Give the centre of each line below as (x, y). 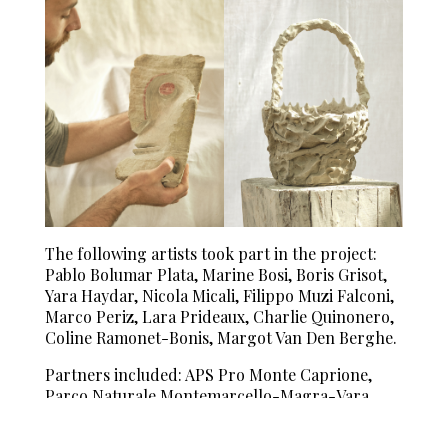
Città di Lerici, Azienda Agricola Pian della (196, 416)
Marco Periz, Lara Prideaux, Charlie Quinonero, (219, 316)
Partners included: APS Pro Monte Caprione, (208, 374)
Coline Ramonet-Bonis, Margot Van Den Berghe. (220, 337)
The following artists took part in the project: (210, 253)
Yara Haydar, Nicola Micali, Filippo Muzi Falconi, (219, 295)
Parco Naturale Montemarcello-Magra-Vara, (208, 395)
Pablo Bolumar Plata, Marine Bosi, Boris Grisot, (215, 274)
